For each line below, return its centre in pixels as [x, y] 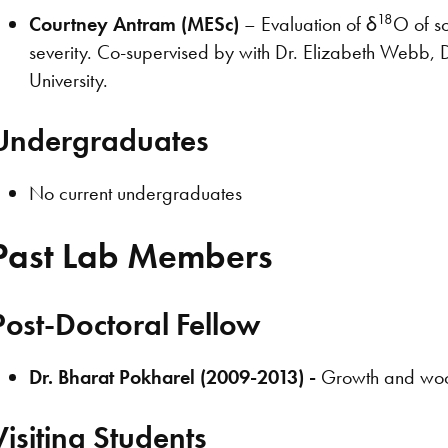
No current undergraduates [136, 193]
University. [69, 80]
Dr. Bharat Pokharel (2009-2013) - [173, 377]
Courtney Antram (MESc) [134, 24]
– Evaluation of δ [308, 24]
